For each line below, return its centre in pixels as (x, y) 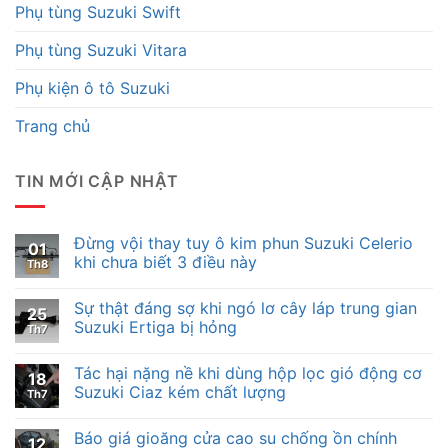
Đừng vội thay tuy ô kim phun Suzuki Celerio (243, 242)
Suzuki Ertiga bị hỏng (155, 326)
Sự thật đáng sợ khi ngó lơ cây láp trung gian (245, 307)
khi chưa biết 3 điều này (165, 261)
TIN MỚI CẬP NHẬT (97, 180)
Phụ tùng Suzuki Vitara (101, 49)
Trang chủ (52, 125)
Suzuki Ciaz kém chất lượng (180, 391)
